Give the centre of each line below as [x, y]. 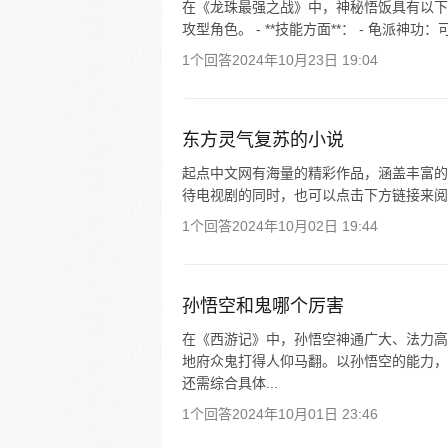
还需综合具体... [230, 383]
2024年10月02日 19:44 [305, 226]
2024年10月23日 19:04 [305, 60]
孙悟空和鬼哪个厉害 [263, 306]
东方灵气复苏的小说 [263, 140]
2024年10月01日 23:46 [305, 414]
